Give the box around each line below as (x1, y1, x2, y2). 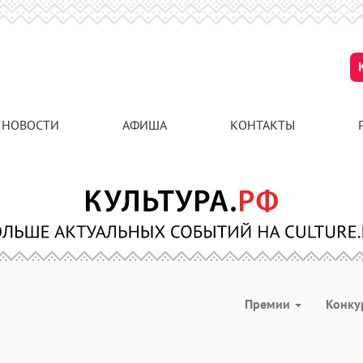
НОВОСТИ (2, 117, 59, 133)
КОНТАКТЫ (230, 117, 295, 133)
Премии (245, 296, 293, 312)
